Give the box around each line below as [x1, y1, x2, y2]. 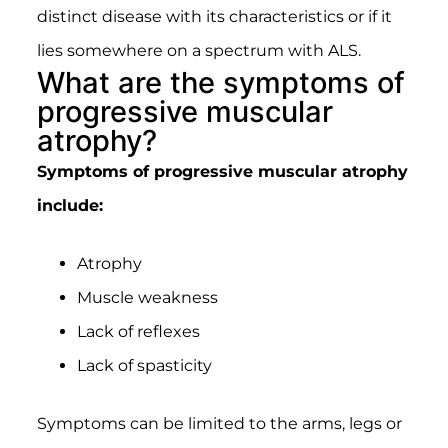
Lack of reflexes [76, 321, 200, 341]
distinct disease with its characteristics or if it [36, 6, 392, 26]
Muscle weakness [76, 287, 218, 307]
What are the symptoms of [36, 64, 405, 100]
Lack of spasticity [76, 355, 212, 375]
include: [36, 195, 103, 215]
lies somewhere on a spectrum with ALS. [36, 40, 361, 60]
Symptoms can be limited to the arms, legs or [36, 413, 402, 433]
